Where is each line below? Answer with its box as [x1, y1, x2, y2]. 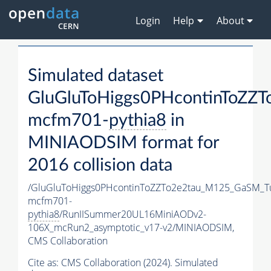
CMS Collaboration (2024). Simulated [61, 256, 218, 270]
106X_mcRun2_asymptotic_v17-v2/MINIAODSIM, [28, 221, 234, 235]
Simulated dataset [28, 67, 163, 85]
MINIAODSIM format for [28, 134, 219, 152]
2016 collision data [28, 157, 172, 175]
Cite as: [28, 256, 61, 270]
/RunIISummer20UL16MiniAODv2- [59, 207, 206, 221]
